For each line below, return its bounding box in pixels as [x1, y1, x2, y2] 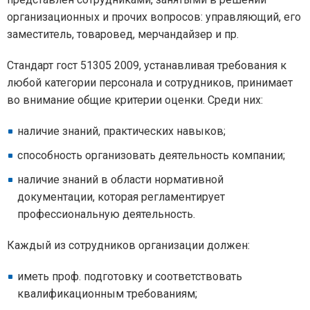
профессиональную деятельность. [17, 208, 195, 221]
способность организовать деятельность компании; [17, 149, 285, 163]
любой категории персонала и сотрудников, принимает [7, 76, 293, 90]
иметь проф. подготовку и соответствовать [17, 270, 242, 284]
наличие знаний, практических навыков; [17, 125, 226, 138]
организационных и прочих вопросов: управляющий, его [7, 10, 301, 24]
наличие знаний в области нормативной [17, 173, 224, 187]
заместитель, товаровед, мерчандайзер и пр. [7, 28, 239, 42]
